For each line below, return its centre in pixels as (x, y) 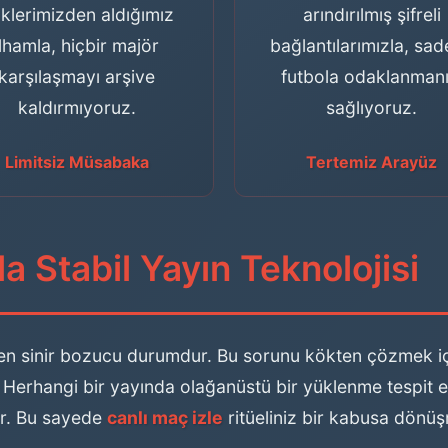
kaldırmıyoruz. (76, 107)
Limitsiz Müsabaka (76, 162)
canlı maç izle (165, 417)
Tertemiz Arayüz (371, 162)
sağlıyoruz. (371, 107)
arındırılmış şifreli (371, 14)
